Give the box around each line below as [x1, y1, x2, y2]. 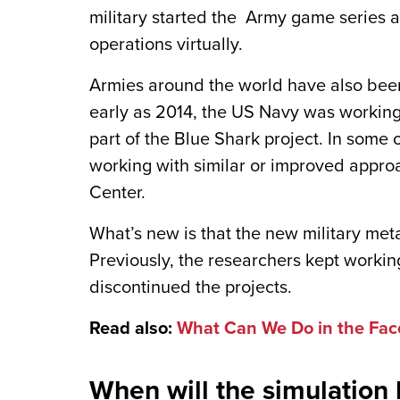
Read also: [89, 318, 177, 339]
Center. [89, 182, 146, 204]
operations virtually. [89, 34, 243, 55]
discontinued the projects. [89, 277, 292, 298]
